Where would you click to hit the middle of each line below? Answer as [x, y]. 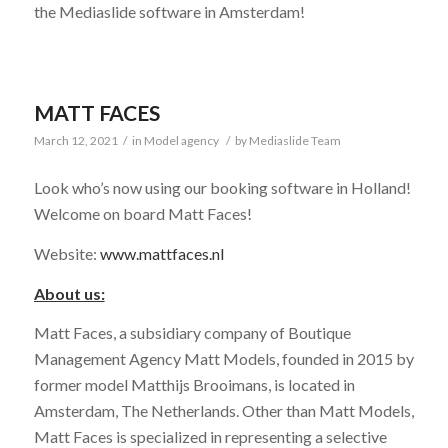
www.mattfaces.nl [161, 253]
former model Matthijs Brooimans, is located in [194, 385]
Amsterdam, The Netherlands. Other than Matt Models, [223, 411]
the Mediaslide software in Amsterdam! [169, 12]
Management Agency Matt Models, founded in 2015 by [223, 359]
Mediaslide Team [294, 140]
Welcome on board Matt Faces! [142, 214]
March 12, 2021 [75, 140]
